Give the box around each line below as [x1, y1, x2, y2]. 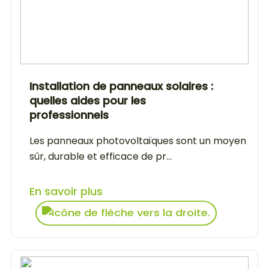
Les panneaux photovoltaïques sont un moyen [29, 133, 246, 148]
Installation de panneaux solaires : [29, 78, 213, 94]
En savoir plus [29, 183, 103, 199]
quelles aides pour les [29, 92, 146, 108]
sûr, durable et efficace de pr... [29, 149, 172, 163]
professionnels [29, 107, 109, 122]
